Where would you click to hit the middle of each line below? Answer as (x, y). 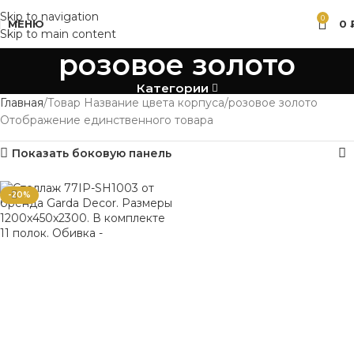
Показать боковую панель (92, 153)
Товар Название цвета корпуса (136, 103)
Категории (173, 88)
